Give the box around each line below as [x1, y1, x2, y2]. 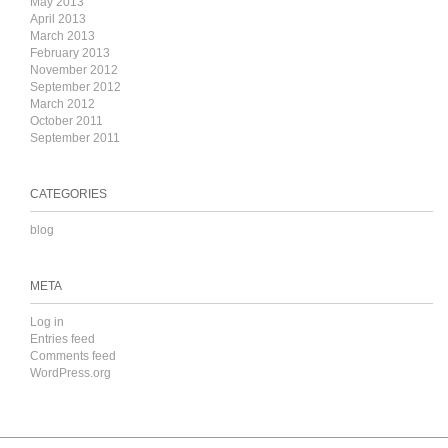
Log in [30, 315, 64, 329]
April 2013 [30, 12, 86, 26]
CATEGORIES [30, 187, 107, 201]
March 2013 [30, 29, 95, 43]
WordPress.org [30, 366, 111, 380]
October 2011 [30, 114, 103, 128]
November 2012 [30, 63, 118, 77]
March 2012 [30, 97, 95, 111]
